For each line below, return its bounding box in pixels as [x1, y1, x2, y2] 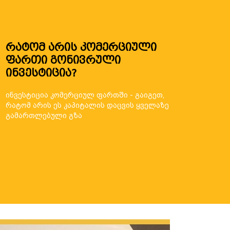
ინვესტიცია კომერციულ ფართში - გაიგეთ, [6, 91, 164, 99]
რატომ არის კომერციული [6, 41, 157, 53]
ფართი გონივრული [6, 54, 121, 66]
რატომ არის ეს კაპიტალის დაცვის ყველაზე [6, 101, 169, 109]
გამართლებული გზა [6, 111, 82, 120]
